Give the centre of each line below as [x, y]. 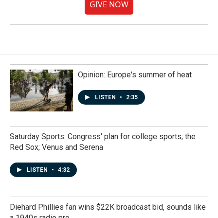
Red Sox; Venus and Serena [56, 147]
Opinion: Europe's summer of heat [135, 75]
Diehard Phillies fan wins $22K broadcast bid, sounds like [108, 207]
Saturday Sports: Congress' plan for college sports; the [103, 136]
